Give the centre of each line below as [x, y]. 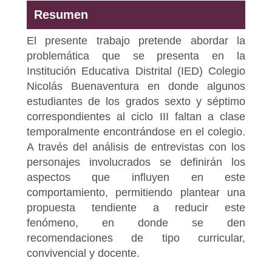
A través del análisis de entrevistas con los [136, 147]
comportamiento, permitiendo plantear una [136, 192]
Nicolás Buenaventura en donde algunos [136, 86]
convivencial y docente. [83, 253]
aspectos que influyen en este [136, 177]
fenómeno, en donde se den [136, 223]
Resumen [61, 14]
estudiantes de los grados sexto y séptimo [136, 101]
